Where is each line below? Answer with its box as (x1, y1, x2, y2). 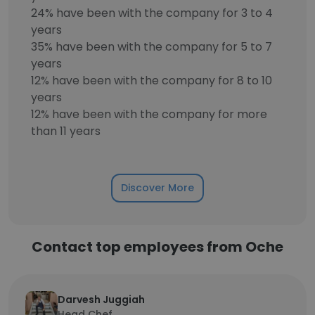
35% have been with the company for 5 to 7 (31, 39, 272, 55)
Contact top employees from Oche (32, 237, 283, 257)
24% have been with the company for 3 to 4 (31, 5, 273, 21)
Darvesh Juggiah (58, 292, 145, 307)
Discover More (121, 181, 194, 195)
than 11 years (31, 123, 101, 139)
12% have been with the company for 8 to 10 (31, 72, 272, 89)
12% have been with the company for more (31, 106, 267, 122)
